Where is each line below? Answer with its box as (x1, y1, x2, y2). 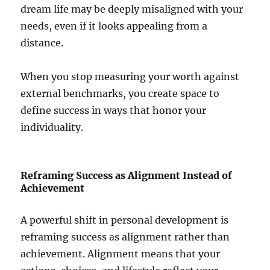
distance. (20, 37, 64, 49)
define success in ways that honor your (20, 104, 207, 117)
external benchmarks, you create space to (20, 87, 220, 100)
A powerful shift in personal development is (20, 214, 229, 227)
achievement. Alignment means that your (20, 248, 221, 260)
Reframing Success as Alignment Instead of (20, 169, 233, 182)
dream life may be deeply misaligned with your (20, 3, 243, 16)
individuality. (20, 121, 84, 134)
